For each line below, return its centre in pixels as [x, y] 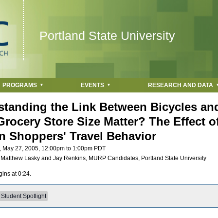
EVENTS [92, 85]
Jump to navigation [109, 6]
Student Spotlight [24, 196]
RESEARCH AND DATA [181, 85]
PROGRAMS [20, 85]
